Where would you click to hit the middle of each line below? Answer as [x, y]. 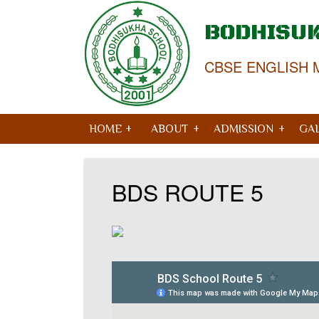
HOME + [110, 129]
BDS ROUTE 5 [188, 192]
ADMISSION [244, 129]
